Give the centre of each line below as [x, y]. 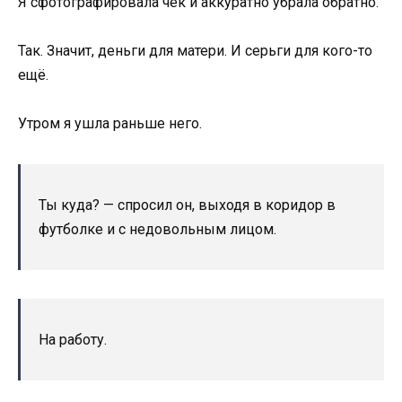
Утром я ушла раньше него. [110, 124]
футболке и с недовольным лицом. [157, 230]
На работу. [73, 340]
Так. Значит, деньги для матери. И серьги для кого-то [195, 50]
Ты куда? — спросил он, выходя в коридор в [187, 205]
